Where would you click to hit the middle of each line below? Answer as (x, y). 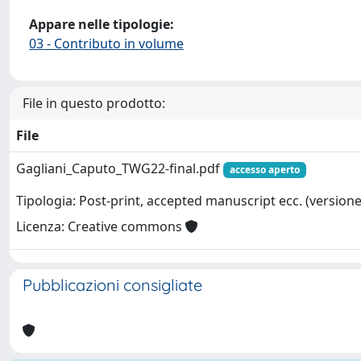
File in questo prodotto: (94, 103)
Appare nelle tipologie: (102, 24)
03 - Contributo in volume (106, 44)
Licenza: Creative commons (101, 227)
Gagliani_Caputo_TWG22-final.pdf (120, 168)
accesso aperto (264, 170)
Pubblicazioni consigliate (112, 285)
